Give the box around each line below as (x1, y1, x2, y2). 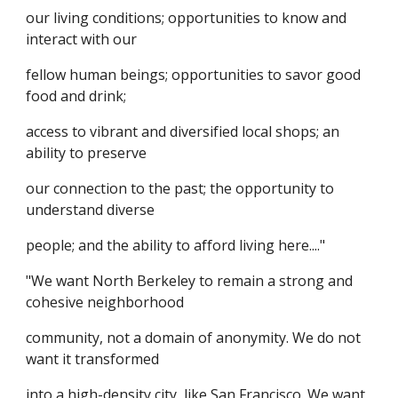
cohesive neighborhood (26, 292, 185, 312)
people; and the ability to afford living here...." (26, 235, 326, 255)
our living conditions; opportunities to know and (26, 8, 347, 28)
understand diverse (26, 200, 155, 219)
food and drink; (26, 86, 127, 106)
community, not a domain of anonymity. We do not (26, 328, 362, 347)
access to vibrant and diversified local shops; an (26, 122, 340, 141)
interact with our (26, 29, 138, 49)
